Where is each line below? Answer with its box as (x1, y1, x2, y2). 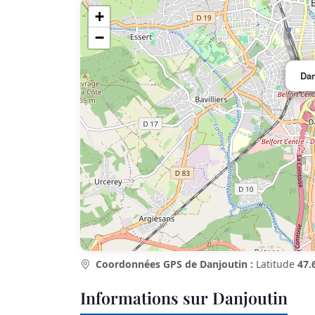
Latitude (253, 257, 297, 271)
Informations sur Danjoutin (80, 287, 288, 309)
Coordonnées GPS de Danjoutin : (96, 257, 253, 271)
